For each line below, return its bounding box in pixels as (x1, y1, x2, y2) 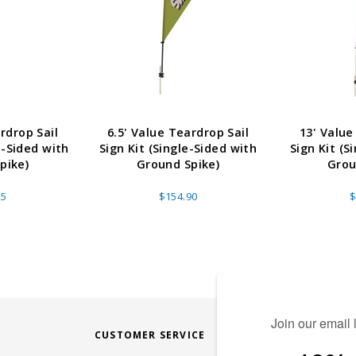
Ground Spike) (136, 157, 220, 172)
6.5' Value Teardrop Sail (106, 125, 250, 141)
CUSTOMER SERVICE (95, 328, 206, 342)
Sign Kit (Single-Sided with (99, 141, 257, 157)
